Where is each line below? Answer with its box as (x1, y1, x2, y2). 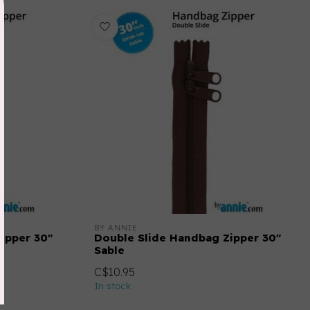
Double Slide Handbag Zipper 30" (94, 231, 281, 244)
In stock (94, 280, 131, 291)
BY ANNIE (94, 223, 138, 232)
